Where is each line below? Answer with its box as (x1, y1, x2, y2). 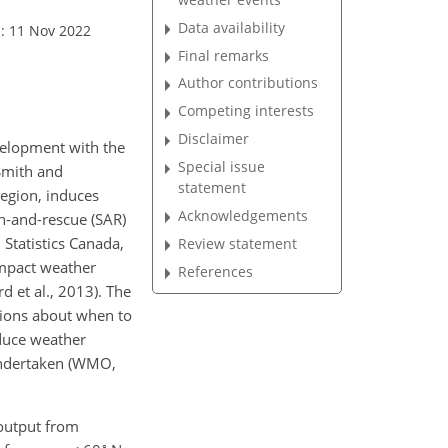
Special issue (178, 157, 266, 176)
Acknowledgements (178, 205, 309, 225)
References (178, 261, 254, 281)
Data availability (178, 17, 286, 37)
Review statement (178, 233, 298, 253)
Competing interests (178, 101, 315, 121)
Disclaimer (178, 129, 250, 149)
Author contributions (178, 73, 319, 93)
